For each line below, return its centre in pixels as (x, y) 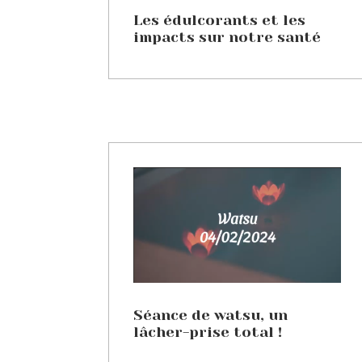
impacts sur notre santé (227, 38)
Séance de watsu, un (211, 316)
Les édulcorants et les (220, 21)
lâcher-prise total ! (208, 333)
